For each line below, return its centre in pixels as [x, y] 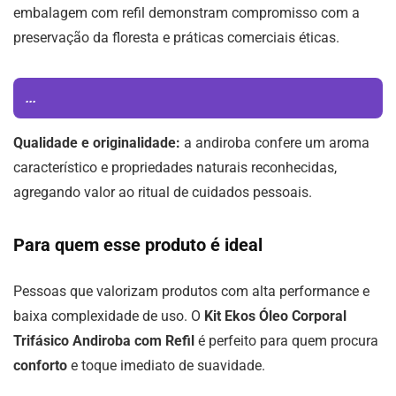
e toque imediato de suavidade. [166, 366]
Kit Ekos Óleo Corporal [275, 316]
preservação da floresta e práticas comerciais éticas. [176, 38]
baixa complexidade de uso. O [109, 316]
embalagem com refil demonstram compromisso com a [187, 13]
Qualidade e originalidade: [97, 143]
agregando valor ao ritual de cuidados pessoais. [163, 192]
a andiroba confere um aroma [275, 143]
